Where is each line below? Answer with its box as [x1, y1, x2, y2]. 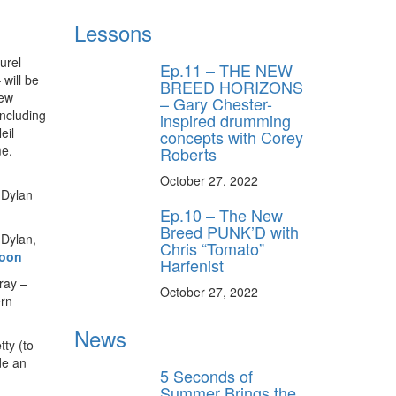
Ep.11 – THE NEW [160, 57, 293, 81]
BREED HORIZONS [160, 74, 303, 98]
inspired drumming [160, 108, 291, 132]
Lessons [73, 16, 152, 48]
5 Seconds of [160, 363, 253, 387]
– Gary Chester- [160, 91, 272, 115]
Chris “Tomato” [160, 236, 264, 260]
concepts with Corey [160, 125, 303, 148]
